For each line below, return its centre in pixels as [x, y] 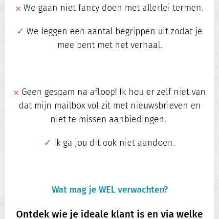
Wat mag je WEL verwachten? [109, 190]
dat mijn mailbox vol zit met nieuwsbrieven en [109, 106]
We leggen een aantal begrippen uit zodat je [113, 32]
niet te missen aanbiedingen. [109, 120]
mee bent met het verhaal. [109, 45]
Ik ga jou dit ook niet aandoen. [113, 143]
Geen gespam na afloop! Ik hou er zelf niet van [112, 92]
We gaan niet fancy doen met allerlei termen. [112, 8]
